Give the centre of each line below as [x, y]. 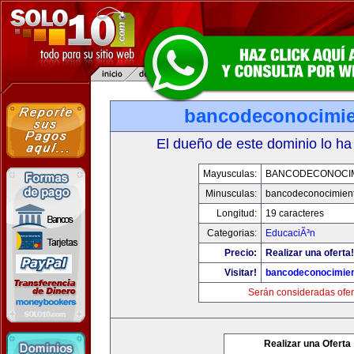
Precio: [241, 253]
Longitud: [237, 213]
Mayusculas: [230, 174]
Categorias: [232, 233]
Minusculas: [231, 194]
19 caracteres [295, 213]
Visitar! [241, 273]
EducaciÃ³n [290, 233]
